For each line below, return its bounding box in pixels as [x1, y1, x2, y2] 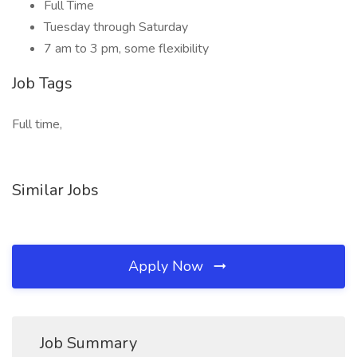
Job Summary [40, 332, 137, 354]
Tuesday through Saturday [44, 18, 188, 36]
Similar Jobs [12, 179, 99, 201]
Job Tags [12, 73, 73, 94]
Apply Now [128, 257, 207, 276]
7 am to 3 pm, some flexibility [44, 40, 212, 57]
